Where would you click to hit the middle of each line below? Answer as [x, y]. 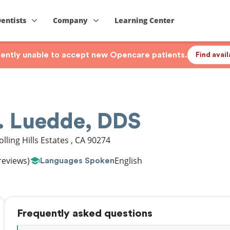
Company [71, 20]
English [128, 161]
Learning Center [145, 20]
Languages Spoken [77, 160]
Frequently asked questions [85, 214]
